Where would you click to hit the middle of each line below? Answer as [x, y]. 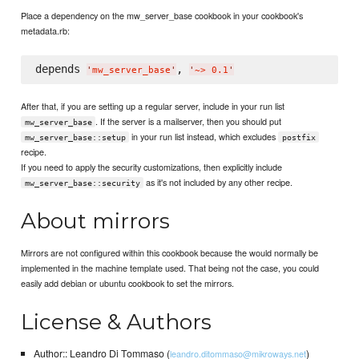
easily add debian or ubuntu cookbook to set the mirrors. [128, 282]
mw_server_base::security [82, 183]
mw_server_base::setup [75, 137]
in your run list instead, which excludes [204, 136]
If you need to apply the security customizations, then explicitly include [152, 166]
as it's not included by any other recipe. [218, 182]
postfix [298, 137]
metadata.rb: [46, 30]
